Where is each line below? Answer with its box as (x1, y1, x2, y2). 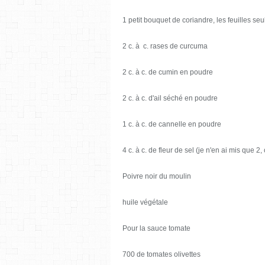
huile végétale (122, 198, 168, 206)
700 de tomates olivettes (122, 250, 201, 258)
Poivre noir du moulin (122, 172, 191, 180)
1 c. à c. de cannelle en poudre (122, 119, 221, 128)
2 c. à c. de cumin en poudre (122, 67, 213, 76)
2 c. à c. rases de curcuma (122, 41, 208, 50)
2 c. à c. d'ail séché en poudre (122, 93, 218, 102)
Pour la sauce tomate (122, 224, 190, 232)
